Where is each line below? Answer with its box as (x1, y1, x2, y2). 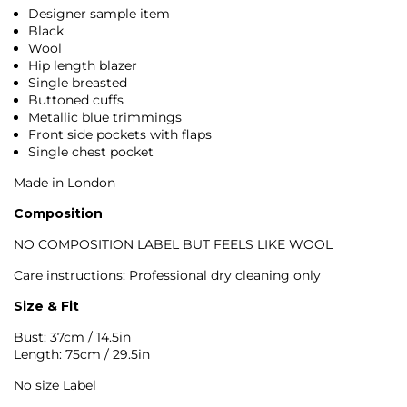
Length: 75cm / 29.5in (14, 345, 150, 362)
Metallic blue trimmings (28, 108, 183, 125)
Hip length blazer (28, 56, 138, 74)
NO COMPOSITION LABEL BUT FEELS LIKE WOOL (14, 235, 333, 253)
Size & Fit (14, 297, 79, 314)
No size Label (14, 376, 96, 393)
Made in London (14, 174, 115, 191)
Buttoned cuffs (28, 91, 124, 108)
